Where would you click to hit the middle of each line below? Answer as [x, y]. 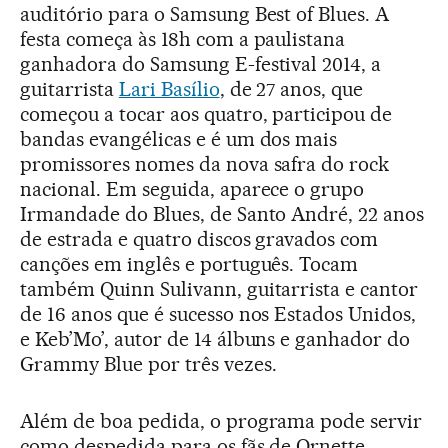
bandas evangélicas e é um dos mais [179, 138]
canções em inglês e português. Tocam [189, 263]
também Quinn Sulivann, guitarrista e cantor [219, 288]
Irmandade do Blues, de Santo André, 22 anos [222, 213]
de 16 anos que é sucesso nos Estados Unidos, [218, 313]
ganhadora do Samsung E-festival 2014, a [201, 63]
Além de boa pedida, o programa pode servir [221, 420]
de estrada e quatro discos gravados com [199, 238]
